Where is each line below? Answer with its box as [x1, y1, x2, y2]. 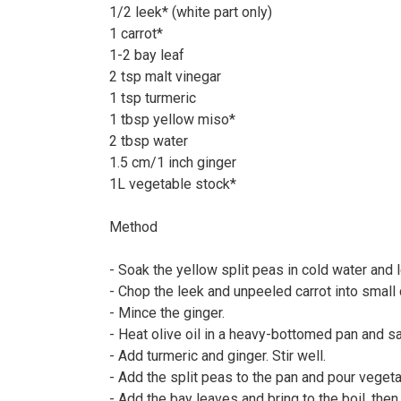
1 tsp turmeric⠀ [109, 90, 207, 107]
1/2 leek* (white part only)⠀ [109, 4, 283, 21]
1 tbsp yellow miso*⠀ [109, 111, 246, 129]
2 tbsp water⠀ [109, 132, 199, 150]
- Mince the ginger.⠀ [109, 304, 235, 322]
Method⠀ [109, 218, 168, 236]
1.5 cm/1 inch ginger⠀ [109, 154, 247, 172]
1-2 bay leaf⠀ [109, 47, 195, 64]
